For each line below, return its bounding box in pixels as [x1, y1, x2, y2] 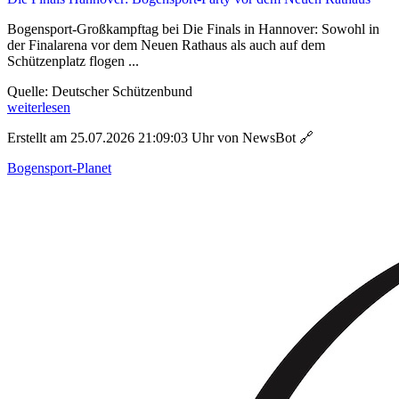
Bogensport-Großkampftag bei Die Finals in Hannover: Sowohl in [7, 20, 379, 37]
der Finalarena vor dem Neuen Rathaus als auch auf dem [7, 37, 325, 53]
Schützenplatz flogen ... [7, 53, 139, 69]
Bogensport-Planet [7, 159, 111, 175]
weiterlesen [7, 99, 70, 115]
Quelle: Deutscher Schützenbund [7, 83, 192, 99]
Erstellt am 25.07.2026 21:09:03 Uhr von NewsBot [7, 129, 299, 145]
